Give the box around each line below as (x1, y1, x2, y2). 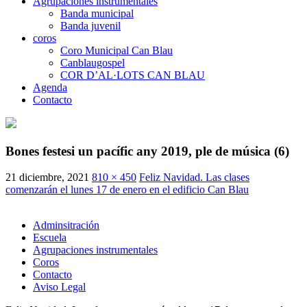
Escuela (33, 232, 66, 244)
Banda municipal (60, 7, 134, 19)
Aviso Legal (33, 281, 86, 293)
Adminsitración (33, 219, 99, 232)
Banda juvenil (60, 19, 121, 32)
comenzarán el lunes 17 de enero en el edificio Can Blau (5, 184, 249, 196)
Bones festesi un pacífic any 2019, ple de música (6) (5, 143, 289, 158)
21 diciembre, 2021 (5, 171, 89, 184)
